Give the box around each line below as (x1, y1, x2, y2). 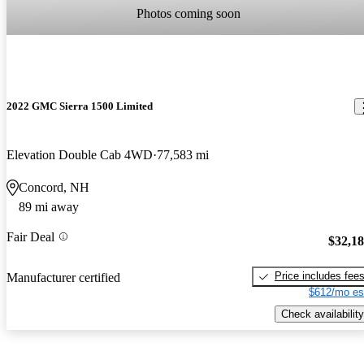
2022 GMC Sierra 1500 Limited (6, 100, 153, 113)
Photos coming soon (136, 6, 240, 21)
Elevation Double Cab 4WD (6, 147, 153, 162)
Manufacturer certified (6, 270, 120, 284)
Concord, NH (19, 180, 89, 194)
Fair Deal (6, 229, 54, 244)
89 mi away (19, 199, 79, 214)
